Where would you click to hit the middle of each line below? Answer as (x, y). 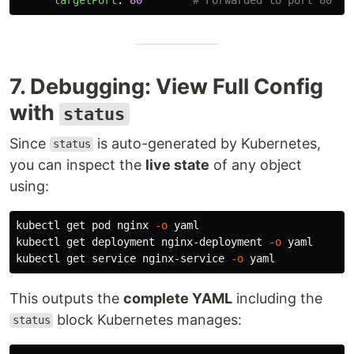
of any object (256, 164)
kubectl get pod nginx (85, 225)
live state (177, 164)
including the (277, 298)
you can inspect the (77, 164)
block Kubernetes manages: (148, 319)
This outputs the (66, 298)
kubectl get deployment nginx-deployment (142, 241)
